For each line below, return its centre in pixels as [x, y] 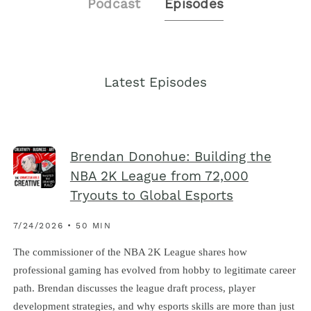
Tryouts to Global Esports [151, 197]
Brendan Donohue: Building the [170, 158]
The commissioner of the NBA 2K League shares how [130, 251]
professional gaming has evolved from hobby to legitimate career [154, 269]
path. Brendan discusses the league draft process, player [134, 287]
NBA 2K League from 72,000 [159, 178]
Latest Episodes [155, 83]
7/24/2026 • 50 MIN [62, 227]
